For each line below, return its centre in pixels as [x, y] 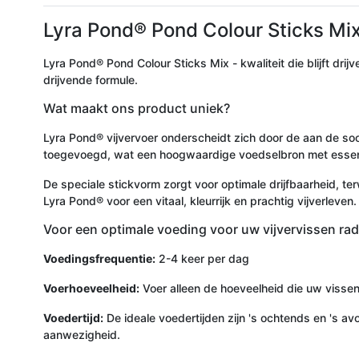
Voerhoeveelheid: [91, 288]
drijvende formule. [91, 79]
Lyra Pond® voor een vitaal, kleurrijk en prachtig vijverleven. [200, 200]
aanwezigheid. [82, 334]
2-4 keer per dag [202, 258]
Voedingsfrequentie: [99, 258]
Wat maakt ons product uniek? [137, 108]
